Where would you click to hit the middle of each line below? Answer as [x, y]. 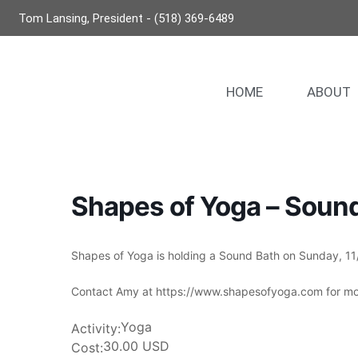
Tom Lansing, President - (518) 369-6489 [126, 18]
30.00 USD [136, 346]
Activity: [96, 328]
